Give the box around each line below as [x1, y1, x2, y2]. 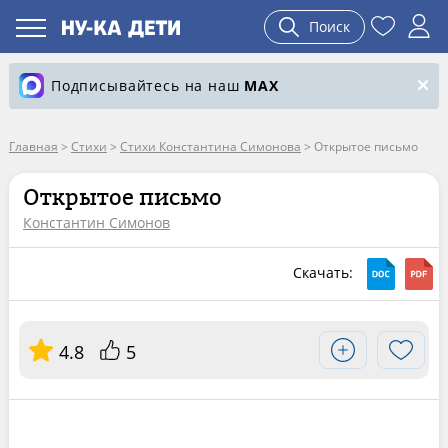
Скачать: [293, 262, 358, 282]
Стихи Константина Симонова [119, 138, 301, 155]
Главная [8, 138, 58, 155]
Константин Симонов [22, 213, 170, 232]
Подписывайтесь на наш [50, 76, 245, 95]
